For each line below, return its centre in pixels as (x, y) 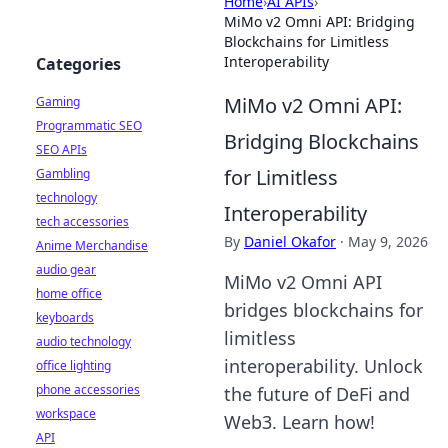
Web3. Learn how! (299, 422)
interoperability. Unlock (323, 366)
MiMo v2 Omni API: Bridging (319, 21)
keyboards (65, 317)
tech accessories (82, 221)
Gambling (63, 173)
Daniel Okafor (290, 241)
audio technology (83, 341)
